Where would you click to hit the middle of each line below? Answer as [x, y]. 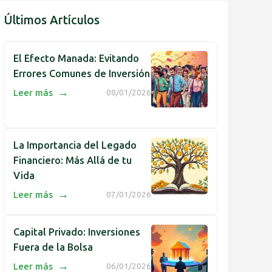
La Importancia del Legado [75, 145]
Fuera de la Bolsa [53, 247]
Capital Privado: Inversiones [77, 232]
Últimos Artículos [52, 20]
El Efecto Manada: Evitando [76, 58]
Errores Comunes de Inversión [82, 73]
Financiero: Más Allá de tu [73, 160]
